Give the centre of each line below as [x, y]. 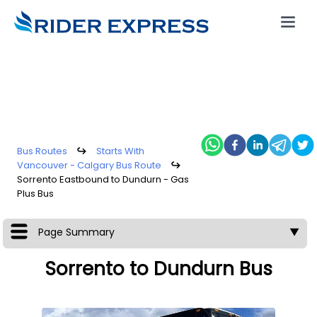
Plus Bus [35, 194]
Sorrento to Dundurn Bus [158, 269]
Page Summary [76, 232]
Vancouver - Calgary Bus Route [89, 165]
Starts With [120, 151]
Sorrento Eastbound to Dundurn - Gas [103, 179]
